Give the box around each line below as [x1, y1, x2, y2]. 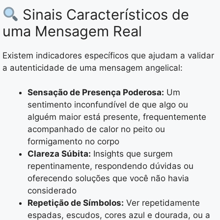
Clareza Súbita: [27, 149, 91, 159]
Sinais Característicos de [19, 5, 190, 23]
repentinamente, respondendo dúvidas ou [27, 161, 193, 171]
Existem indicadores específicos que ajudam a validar [2, 50, 214, 60]
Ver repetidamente [124, 198, 200, 208]
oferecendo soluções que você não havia [27, 173, 189, 184]
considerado [27, 186, 77, 196]
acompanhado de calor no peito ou [27, 124, 165, 135]
